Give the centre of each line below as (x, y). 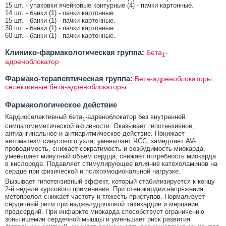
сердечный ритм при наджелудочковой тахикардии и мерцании (102, 204)
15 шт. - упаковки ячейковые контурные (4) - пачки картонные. (99, 5)
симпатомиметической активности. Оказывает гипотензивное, (100, 126)
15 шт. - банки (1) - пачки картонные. (60, 20)
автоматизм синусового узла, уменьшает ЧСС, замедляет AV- (100, 141)
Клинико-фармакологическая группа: (75, 52)
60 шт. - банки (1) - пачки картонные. (60, 35)
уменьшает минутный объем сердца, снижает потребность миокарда (110, 156)
